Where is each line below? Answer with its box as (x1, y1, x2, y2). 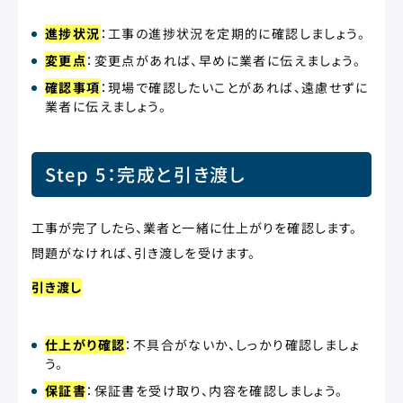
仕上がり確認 (45, 336, 126, 354)
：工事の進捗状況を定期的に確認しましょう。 (100, 24, 366, 42)
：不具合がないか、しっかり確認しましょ (125, 336, 361, 354)
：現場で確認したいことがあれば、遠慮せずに (100, 78, 369, 96)
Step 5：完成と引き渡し (45, 161, 246, 187)
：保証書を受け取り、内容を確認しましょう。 (86, 381, 344, 399)
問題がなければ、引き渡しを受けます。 (31, 244, 256, 262)
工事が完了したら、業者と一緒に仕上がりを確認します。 (31, 219, 358, 237)
